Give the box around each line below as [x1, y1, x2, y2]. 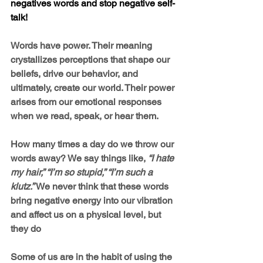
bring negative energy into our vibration [11, 194, 175, 206]
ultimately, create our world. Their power [11, 82, 177, 93]
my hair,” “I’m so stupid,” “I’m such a [11, 166, 155, 178]
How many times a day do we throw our [11, 138, 176, 150]
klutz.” [11, 180, 36, 192]
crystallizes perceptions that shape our [11, 53, 172, 65]
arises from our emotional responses [11, 96, 164, 107]
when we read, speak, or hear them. [11, 110, 159, 122]
